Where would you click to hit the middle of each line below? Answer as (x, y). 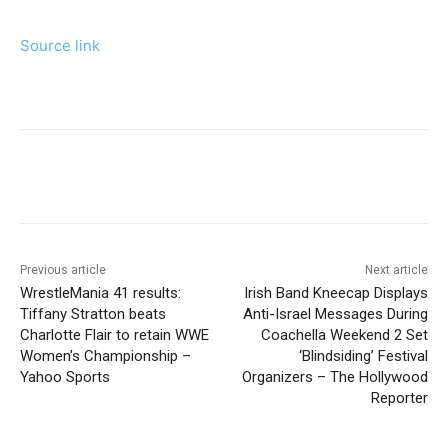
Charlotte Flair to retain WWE (114, 335)
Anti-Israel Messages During (335, 314)
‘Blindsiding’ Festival (363, 356)
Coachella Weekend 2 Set (344, 335)
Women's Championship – (105, 356)
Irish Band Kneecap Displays (335, 293)
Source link (60, 46)
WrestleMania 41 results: (100, 293)
